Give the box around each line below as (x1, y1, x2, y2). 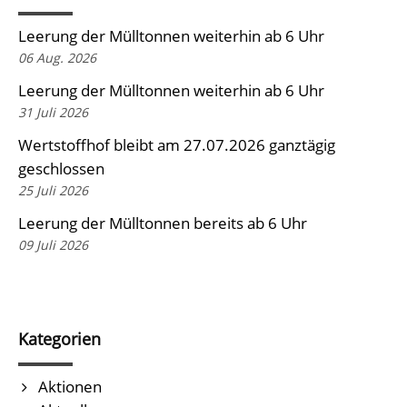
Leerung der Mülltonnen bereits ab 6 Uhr (18, 212, 307, 233)
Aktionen (38, 375, 102, 397)
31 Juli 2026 (18, 103, 88, 121)
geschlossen (18, 157, 104, 179)
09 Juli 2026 (18, 235, 88, 253)
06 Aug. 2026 (18, 48, 96, 66)
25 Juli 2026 (18, 181, 88, 199)
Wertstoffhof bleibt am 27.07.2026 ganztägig (18, 134, 335, 155)
